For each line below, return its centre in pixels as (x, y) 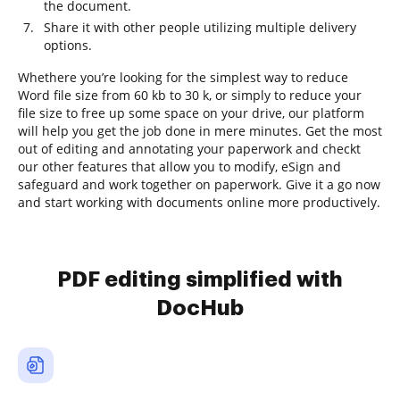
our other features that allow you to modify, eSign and (179, 167)
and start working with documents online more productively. (199, 202)
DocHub (200, 308)
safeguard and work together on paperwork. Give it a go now (199, 184)
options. (68, 45)
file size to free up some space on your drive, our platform (191, 113)
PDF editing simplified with (200, 279)
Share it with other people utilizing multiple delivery (200, 27)
